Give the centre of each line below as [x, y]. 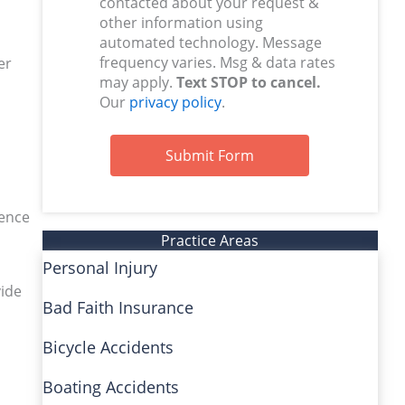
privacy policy [175, 103]
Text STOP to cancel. [248, 83]
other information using [181, 23]
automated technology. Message [210, 43]
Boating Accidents [110, 387]
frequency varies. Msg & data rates [217, 63]
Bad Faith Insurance [118, 308]
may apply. [137, 83]
